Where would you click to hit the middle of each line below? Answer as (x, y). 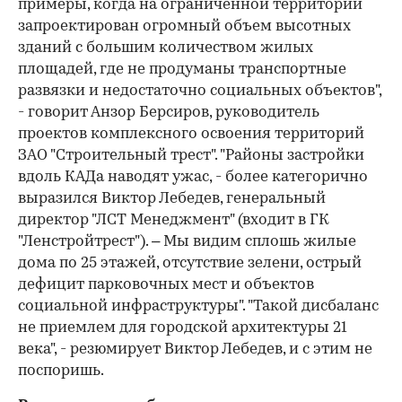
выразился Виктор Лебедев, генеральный (172, 198)
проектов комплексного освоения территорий (191, 134)
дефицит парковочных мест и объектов (166, 284)
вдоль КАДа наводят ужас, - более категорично (193, 177)
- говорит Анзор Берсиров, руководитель (169, 112)
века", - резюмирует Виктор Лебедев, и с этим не (195, 349)
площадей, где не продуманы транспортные (182, 69)
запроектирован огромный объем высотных (184, 26)
